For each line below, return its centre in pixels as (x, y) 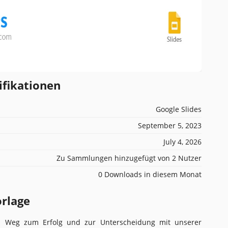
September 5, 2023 (170, 125)
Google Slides (179, 109)
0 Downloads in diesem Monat (150, 174)
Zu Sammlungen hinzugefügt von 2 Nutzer (129, 158)
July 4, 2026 (182, 141)
